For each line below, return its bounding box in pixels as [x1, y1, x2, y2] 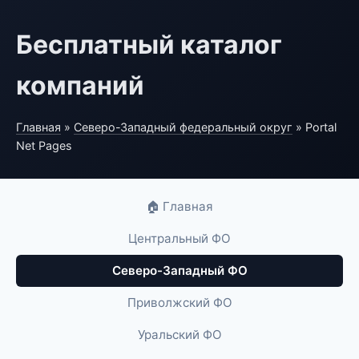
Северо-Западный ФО [111, 263, 248, 278]
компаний [16, 70, 144, 101]
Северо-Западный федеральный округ [74, 120, 292, 134]
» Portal [292, 120, 337, 134]
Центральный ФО [128, 231, 231, 246]
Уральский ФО [137, 327, 222, 342]
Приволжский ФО [127, 295, 232, 310]
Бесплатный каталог [16, 29, 282, 60]
